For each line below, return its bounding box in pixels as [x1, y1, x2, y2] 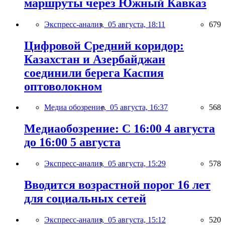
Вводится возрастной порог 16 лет [24, 178, 210, 192]
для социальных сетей [24, 192, 146, 205]
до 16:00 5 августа [24, 136, 121, 149]
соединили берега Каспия [24, 66, 164, 79]
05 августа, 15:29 [108, 159, 166, 168]
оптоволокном [24, 79, 102, 93]
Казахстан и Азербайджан [24, 52, 165, 66]
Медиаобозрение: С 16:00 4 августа [24, 122, 215, 136]
